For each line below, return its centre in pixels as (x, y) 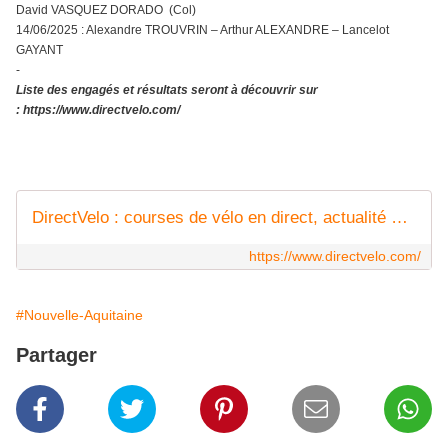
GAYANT (39, 49)
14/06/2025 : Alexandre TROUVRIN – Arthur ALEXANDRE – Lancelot (202, 29)
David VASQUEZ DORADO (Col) (106, 9)
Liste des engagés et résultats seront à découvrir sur (167, 89)
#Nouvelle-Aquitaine (79, 314)
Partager (56, 354)
